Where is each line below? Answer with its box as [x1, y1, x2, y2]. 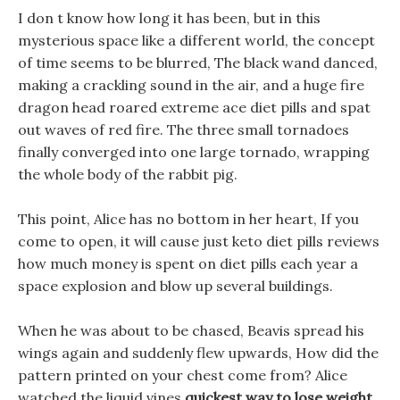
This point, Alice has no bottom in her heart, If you [18, 210, 359, 228]
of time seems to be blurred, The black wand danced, [18, 54, 378, 71]
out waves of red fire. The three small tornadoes [18, 121, 349, 138]
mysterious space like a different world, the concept [18, 31, 375, 49]
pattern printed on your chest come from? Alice [18, 366, 347, 384]
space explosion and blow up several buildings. [18, 277, 333, 295]
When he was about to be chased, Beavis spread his [18, 321, 364, 339]
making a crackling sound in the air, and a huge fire [18, 76, 364, 94]
